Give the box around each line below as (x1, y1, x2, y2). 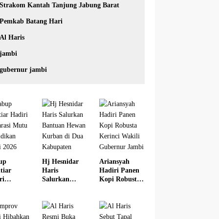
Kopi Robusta (99, 175, 141, 183)
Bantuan (42, 184, 68, 192)
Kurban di (42, 202, 74, 210)
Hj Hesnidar (42, 158, 79, 166)
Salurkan (42, 175, 70, 183)
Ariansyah (99, 158, 130, 166)
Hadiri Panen (99, 167, 140, 175)
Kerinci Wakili (99, 184, 143, 192)
